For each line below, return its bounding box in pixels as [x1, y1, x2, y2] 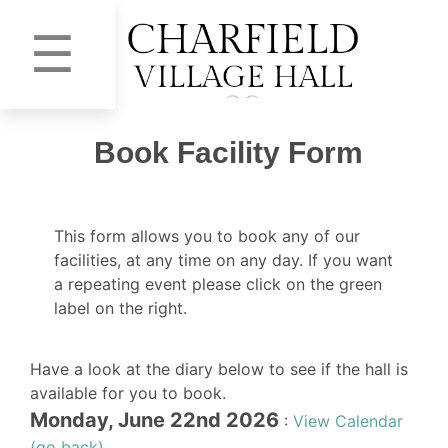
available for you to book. [30, 382, 226, 403]
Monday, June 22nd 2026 [30, 407, 279, 432]
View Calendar [293, 410, 403, 431]
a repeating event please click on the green [54, 273, 382, 294]
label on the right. [54, 297, 187, 318]
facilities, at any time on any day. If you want [54, 249, 393, 270]
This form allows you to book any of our [54, 225, 360, 246]
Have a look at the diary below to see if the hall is [30, 358, 408, 379]
